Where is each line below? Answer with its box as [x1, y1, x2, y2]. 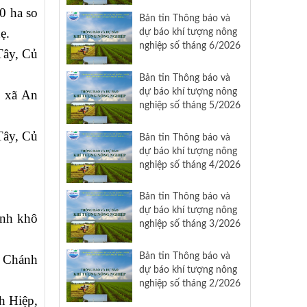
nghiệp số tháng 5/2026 [138, 100, 241, 111]
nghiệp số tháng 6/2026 [138, 40, 241, 51]
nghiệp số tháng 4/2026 [138, 159, 241, 170]
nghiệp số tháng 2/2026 [138, 278, 241, 289]
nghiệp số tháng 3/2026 [138, 219, 241, 230]
